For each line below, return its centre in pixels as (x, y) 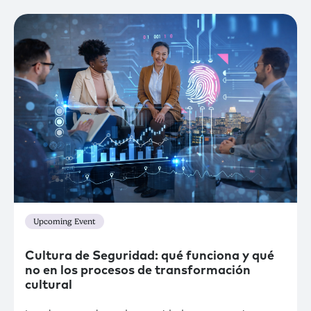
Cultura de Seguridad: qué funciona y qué (150, 257)
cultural (49, 286)
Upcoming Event (65, 222)
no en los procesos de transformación (138, 271)
